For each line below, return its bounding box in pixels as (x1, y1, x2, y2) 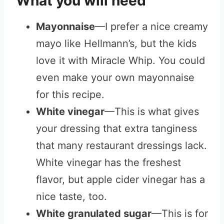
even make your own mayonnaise (36, 71, 194, 83)
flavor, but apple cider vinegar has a (36, 173, 205, 185)
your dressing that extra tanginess (36, 122, 197, 134)
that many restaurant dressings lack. (36, 139, 207, 151)
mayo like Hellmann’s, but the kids (36, 37, 196, 49)
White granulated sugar (36, 207, 151, 219)
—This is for (151, 207, 208, 219)
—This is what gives (104, 105, 199, 117)
